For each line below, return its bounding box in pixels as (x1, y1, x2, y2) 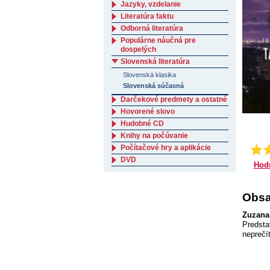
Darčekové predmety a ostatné (121, 95, 227, 104)
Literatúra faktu (121, 12, 174, 20)
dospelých (121, 45, 156, 54)
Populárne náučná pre (121, 36, 196, 45)
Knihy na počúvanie (121, 131, 188, 140)
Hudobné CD (121, 119, 164, 128)
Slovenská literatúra (121, 57, 190, 66)
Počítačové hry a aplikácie (121, 143, 211, 152)
